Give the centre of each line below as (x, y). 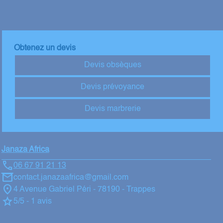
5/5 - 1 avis (32, 202)
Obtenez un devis (45, 48)
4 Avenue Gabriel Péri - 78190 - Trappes (84, 190)
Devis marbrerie (112, 109)
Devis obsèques (112, 65)
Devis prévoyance (113, 87)
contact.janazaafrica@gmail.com (71, 178)
